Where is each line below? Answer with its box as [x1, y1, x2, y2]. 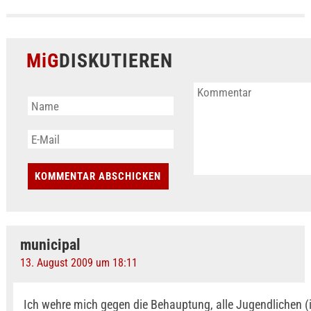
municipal [19, 236, 81, 253]
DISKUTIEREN [58, 49, 173, 72]
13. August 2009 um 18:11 [19, 256, 137, 269]
